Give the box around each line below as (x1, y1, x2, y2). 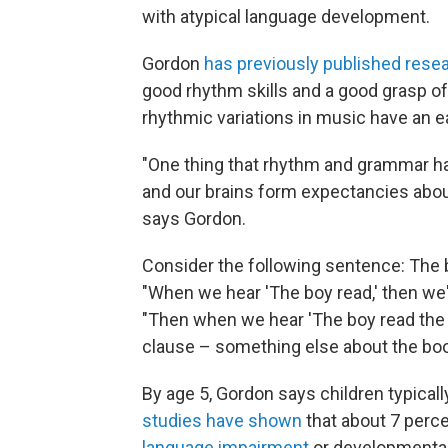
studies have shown (142, 410, 302, 431)
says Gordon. (142, 208, 246, 229)
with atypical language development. (142, 6, 430, 27)
